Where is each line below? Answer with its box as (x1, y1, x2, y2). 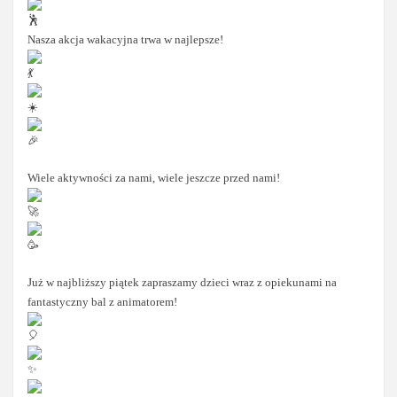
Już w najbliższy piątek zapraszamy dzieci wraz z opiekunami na (27, 276, 338, 290)
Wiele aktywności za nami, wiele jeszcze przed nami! (27, 171, 281, 185)
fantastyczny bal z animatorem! (27, 295, 178, 309)
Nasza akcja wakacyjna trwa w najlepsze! (27, 32, 224, 46)
